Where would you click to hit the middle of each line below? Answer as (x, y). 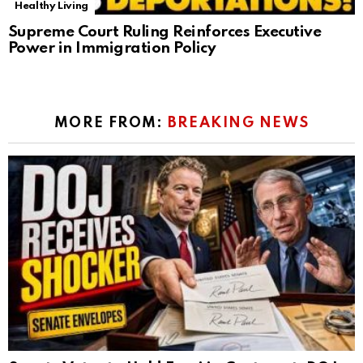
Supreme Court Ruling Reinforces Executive (165, 32)
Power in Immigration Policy (112, 48)
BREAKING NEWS (238, 123)
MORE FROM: (111, 123)
